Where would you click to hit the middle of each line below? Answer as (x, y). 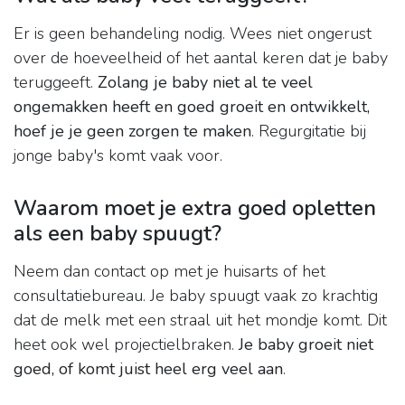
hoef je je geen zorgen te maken (132, 132)
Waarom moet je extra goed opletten (195, 208)
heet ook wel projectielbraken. (126, 345)
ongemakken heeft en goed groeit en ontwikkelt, (192, 107)
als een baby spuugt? (118, 234)
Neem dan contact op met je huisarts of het (170, 272)
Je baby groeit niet (306, 345)
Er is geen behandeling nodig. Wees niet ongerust (193, 34)
